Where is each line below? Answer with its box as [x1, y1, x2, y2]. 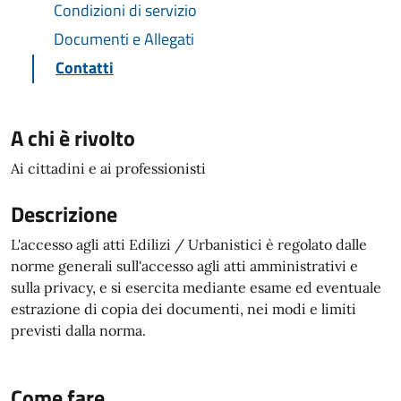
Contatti [55, 55, 114, 80]
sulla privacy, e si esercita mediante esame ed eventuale [11, 278, 381, 296]
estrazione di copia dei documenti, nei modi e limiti [11, 300, 356, 318]
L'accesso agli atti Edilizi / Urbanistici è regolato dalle [11, 235, 367, 253]
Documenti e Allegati [54, 27, 194, 51]
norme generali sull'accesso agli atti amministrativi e [11, 257, 358, 275]
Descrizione [11, 198, 117, 230]
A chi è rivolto [11, 122, 135, 154]
